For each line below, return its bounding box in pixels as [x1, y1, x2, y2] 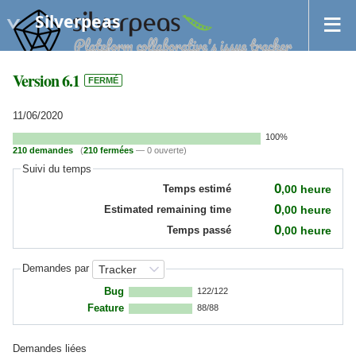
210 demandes [13, 145, 73, 155]
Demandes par [22, 262, 93, 274]
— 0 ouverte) [133, 145, 187, 155]
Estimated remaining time [104, 204, 232, 216]
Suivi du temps [22, 163, 92, 175]
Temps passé [167, 225, 232, 237]
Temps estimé [163, 184, 232, 195]
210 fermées [83, 145, 133, 155]
